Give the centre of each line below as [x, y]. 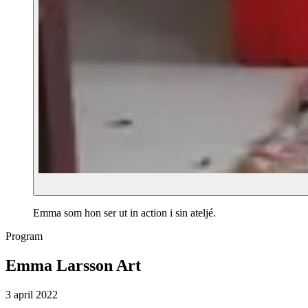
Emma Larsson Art [73, 265]
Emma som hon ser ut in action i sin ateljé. [124, 213]
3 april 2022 [32, 294]
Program [24, 236]
